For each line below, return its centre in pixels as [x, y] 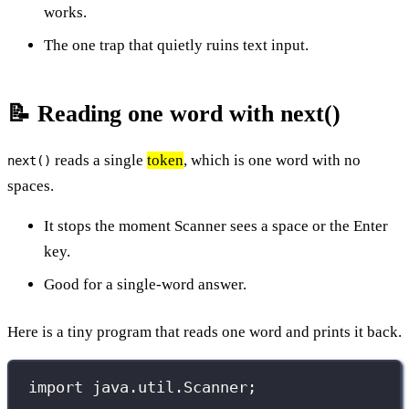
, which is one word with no [272, 160]
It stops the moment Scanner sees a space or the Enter [216, 225]
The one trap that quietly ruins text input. [176, 45]
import [56, 388]
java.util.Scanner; [170, 388]
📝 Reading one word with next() [174, 113]
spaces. [31, 185]
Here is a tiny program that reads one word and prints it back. [204, 331]
